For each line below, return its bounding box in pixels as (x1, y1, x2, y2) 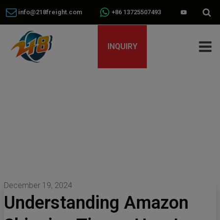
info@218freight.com (17, 8, 82, 16)
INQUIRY (107, 42, 137, 51)
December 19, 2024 (4, 181, 72, 190)
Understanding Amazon (4, 192, 189, 213)
